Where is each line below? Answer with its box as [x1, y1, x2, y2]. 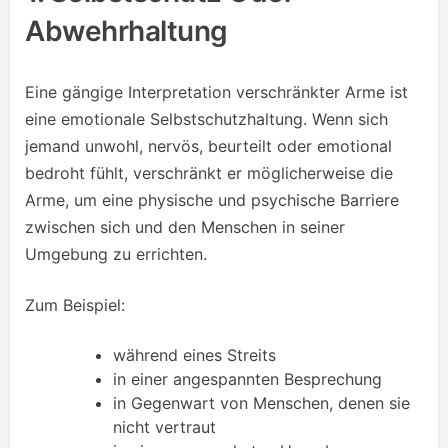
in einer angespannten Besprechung [113, 368, 382, 389]
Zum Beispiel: [25, 294, 125, 315]
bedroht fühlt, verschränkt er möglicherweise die [25, 162, 393, 183]
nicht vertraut [113, 416, 216, 437]
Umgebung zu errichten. [25, 243, 207, 264]
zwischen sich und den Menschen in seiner [25, 216, 345, 237]
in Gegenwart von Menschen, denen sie [113, 392, 410, 413]
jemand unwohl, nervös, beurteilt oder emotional [25, 135, 392, 156]
